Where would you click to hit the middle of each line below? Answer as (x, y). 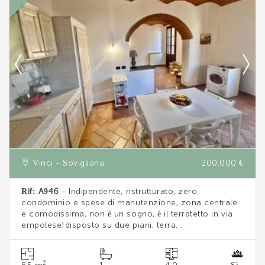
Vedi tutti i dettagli (132, 11)
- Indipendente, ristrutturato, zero (128, 192)
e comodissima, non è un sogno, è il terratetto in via (127, 214)
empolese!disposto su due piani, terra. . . (104, 226)
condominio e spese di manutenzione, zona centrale (130, 203)
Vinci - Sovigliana (67, 164)
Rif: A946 (40, 192)
